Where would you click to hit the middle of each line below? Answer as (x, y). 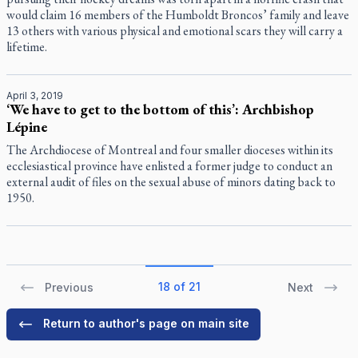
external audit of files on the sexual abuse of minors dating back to (171, 182)
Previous (69, 287)
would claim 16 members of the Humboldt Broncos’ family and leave (178, 15)
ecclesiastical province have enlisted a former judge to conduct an (169, 166)
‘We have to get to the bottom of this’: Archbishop (160, 109)
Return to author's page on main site (146, 323)
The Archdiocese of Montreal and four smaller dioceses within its (170, 150)
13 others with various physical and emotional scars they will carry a (175, 31)
